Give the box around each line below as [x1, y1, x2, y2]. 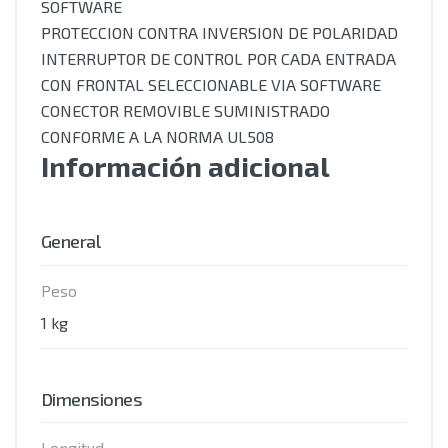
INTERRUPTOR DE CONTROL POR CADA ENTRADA [41, 49, 396, 68]
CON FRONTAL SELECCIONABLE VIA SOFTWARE [41, 75, 381, 94]
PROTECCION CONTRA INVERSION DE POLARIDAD [41, 23, 398, 42]
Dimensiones [41, 387, 143, 410]
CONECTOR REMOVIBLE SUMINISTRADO [41, 101, 330, 120]
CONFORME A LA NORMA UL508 [41, 127, 274, 146]
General [41, 230, 101, 252]
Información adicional [41, 149, 330, 183]
